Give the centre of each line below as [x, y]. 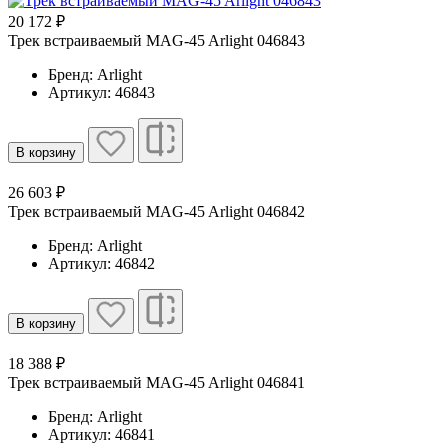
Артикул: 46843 [101, 92]
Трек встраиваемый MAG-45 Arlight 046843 [156, 40]
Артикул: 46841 [101, 434]
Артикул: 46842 [101, 263]
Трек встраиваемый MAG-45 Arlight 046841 [156, 382]
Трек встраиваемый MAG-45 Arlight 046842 [156, 211]
